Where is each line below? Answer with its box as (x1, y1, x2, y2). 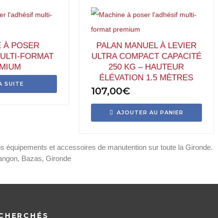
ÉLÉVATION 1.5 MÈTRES (99, 73, 194, 82)
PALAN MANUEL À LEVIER (96, 41, 197, 50)
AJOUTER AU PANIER (116, 109, 183, 116)
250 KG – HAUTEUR (109, 62, 184, 72)
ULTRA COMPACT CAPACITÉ (91, 52, 201, 61)
